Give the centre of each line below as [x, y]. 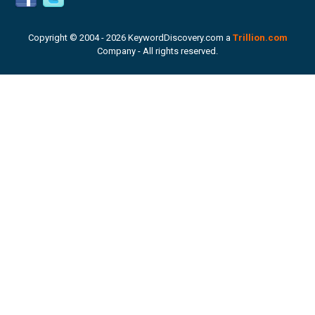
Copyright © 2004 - [67, 38]
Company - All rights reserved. [157, 51]
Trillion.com [260, 38]
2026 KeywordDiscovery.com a [169, 38]
